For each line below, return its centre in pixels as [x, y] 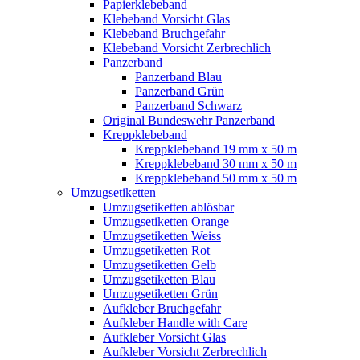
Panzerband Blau [178, 76]
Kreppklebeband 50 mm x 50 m [216, 178]
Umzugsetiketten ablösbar [168, 207]
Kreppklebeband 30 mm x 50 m [216, 163]
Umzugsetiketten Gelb [160, 264]
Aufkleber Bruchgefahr [162, 308]
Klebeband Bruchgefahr [164, 33]
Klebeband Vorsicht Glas [166, 18]
